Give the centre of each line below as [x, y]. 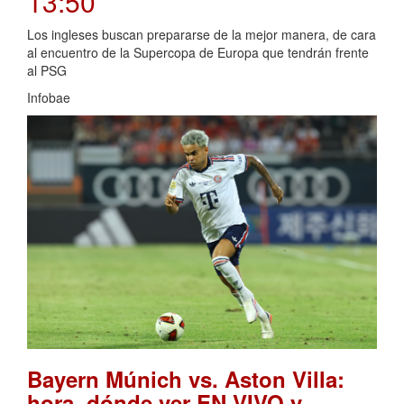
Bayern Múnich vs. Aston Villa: [186, 379]
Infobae [49, 98]
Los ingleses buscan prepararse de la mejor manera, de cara [202, 35]
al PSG [47, 71]
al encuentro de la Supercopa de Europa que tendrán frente [198, 53]
